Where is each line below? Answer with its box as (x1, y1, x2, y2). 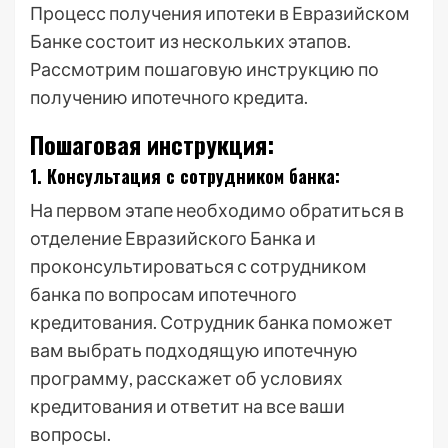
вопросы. (30, 423, 111, 445)
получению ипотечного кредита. (30, 86, 308, 108)
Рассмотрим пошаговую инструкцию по (30, 58, 379, 80)
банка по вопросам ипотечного (30, 283, 297, 305)
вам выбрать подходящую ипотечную (30, 339, 358, 361)
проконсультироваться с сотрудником (30, 255, 367, 277)
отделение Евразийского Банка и (30, 227, 316, 249)
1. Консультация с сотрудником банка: (30, 163, 340, 189)
